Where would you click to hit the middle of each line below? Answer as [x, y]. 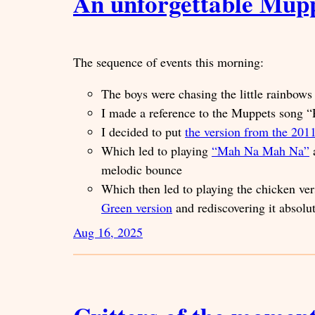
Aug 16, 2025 [108, 232]
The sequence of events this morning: [168, 62]
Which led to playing [156, 150]
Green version [137, 207]
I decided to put [143, 131]
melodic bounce [142, 169]
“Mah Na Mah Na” [261, 150]
